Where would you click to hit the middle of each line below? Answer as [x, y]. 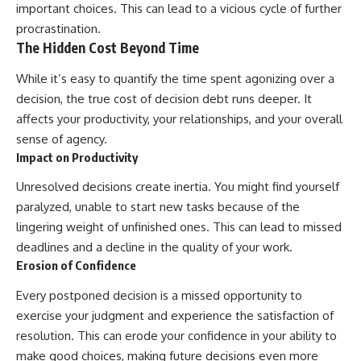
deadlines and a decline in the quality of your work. [154, 247]
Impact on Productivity [77, 157]
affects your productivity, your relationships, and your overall [179, 118]
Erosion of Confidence [76, 266]
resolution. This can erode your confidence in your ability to [176, 335]
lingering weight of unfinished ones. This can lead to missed [179, 227]
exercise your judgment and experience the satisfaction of [175, 315]
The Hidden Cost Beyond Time [108, 48]
